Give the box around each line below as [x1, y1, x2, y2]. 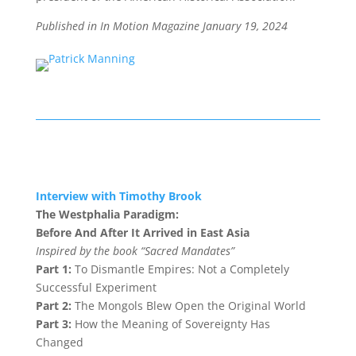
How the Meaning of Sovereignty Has [74, 316, 270, 331]
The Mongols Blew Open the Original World [74, 298, 306, 313]
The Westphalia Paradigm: [35, 207, 179, 222]
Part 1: [35, 261, 72, 277]
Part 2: [35, 298, 72, 313]
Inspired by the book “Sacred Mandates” [35, 243, 234, 258]
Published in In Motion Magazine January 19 [35, 18, 257, 33]
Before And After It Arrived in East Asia [35, 225, 250, 240]
